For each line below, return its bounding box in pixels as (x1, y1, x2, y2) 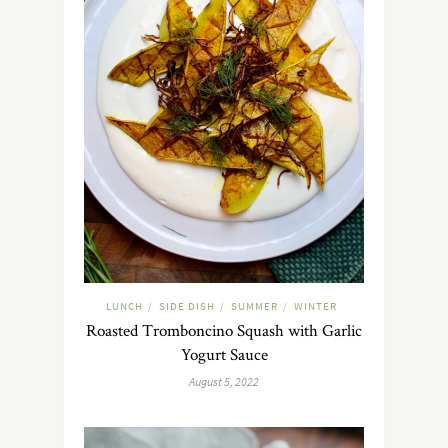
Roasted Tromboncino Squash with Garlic (86, 319, 362, 342)
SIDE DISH (159, 299, 215, 314)
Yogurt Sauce (180, 343, 268, 366)
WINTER (294, 299, 337, 314)
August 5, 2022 (189, 374, 259, 390)
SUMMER (231, 299, 278, 314)
